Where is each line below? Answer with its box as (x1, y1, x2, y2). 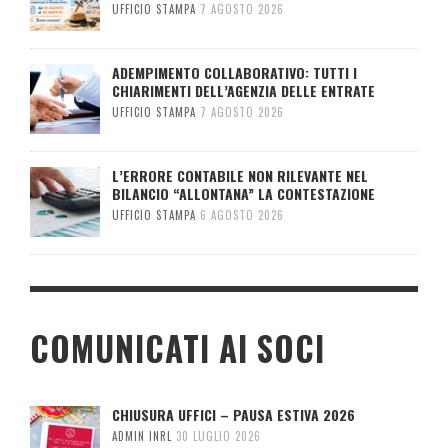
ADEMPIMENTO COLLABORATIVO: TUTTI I (112, 62, 357, 84)
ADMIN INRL (112, 428, 172, 445)
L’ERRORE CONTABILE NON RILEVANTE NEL (112, 165, 368, 187)
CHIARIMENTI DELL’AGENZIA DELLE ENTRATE (112, 80, 375, 102)
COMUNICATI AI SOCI (30, 324, 325, 374)
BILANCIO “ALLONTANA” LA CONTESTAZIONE (112, 183, 375, 205)
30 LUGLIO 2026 (176, 428, 261, 445)
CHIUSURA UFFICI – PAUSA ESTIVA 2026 (112, 404, 355, 426)
